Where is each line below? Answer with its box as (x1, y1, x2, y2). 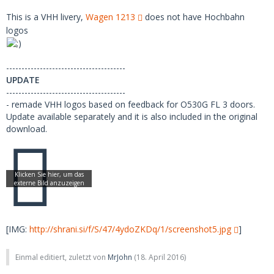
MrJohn (108, 251, 132, 262)
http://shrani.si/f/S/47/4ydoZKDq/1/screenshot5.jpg (29, 223, 231, 235)
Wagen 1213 (86, 10, 135, 23)
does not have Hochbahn (143, 10, 245, 23)
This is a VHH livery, (6, 10, 86, 23)
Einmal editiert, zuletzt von (15, 251, 108, 262)
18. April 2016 (136, 251, 184, 262)
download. (6, 122, 47, 135)
